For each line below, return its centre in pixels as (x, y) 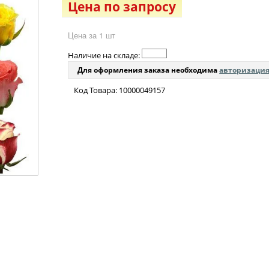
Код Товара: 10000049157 (120, 90)
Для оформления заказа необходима (149, 70)
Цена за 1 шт (92, 35)
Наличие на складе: (105, 56)
